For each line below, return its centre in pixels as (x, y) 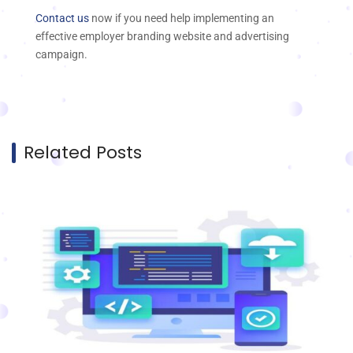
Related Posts (83, 152)
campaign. (61, 54)
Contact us (62, 18)
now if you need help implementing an (182, 18)
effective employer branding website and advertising (162, 36)
